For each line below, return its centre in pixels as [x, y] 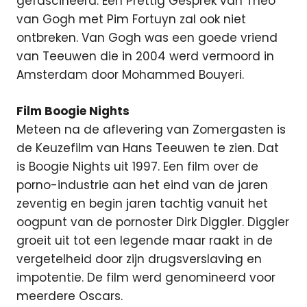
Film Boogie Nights [73, 111]
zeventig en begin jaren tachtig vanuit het [142, 203]
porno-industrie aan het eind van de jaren [142, 185]
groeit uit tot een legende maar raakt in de [145, 240]
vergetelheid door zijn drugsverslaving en [139, 259]
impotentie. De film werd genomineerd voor [146, 277]
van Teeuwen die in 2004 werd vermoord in [145, 56]
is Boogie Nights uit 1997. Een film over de [137, 166]
